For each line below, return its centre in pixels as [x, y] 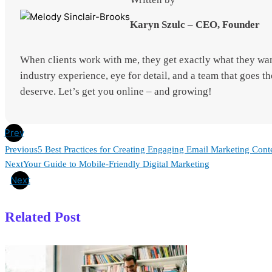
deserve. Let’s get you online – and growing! [116, 91]
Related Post [43, 217]
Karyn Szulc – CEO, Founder [195, 24]
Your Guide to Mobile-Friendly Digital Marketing [116, 164]
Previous [21, 149]
